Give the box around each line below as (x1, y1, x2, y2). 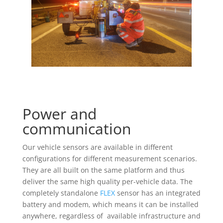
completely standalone (22, 188, 100, 198)
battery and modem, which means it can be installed (22, 200, 199, 210)
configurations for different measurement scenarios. (22, 154, 197, 164)
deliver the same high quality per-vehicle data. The (22, 177, 193, 187)
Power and (22, 104, 97, 124)
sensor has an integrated (114, 188, 201, 198)
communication (22, 118, 131, 139)
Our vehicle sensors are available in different (22, 142, 173, 152)
